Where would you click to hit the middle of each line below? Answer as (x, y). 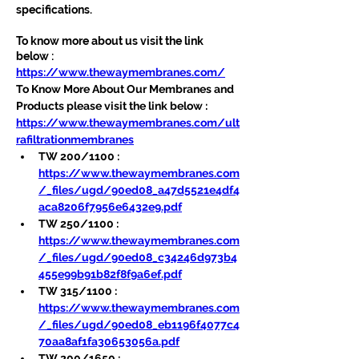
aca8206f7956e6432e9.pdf (110, 206)
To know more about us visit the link (111, 40)
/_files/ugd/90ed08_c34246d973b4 (138, 257)
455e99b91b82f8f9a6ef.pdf (110, 274)
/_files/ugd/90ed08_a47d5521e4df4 (139, 190)
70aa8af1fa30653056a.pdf (109, 341)
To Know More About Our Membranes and (126, 89)
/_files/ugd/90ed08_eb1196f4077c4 (139, 324)
